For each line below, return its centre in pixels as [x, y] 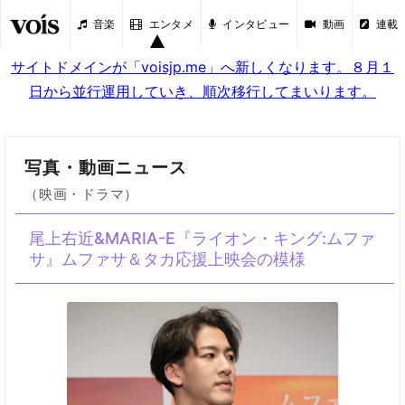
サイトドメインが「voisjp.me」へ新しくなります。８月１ [202, 67]
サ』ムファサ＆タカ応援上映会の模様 [167, 259]
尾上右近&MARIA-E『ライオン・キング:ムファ [202, 238]
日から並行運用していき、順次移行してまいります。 [202, 91]
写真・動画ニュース [106, 167]
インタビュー [256, 24]
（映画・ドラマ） [82, 194]
